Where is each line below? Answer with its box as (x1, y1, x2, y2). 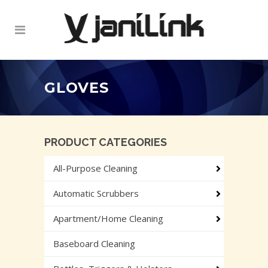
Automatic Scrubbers (53, 187, 139, 200)
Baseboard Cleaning (53, 237, 135, 250)
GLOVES (44, 79, 109, 96)
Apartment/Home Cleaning (53, 212, 163, 225)
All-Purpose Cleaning (53, 162, 138, 175)
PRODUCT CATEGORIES (44, 136, 167, 149)
